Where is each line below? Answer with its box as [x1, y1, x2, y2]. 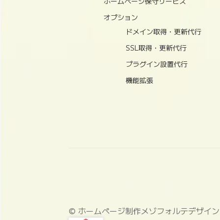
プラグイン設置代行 [126, 59, 188, 69]
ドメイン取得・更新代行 [126, 27, 202, 37]
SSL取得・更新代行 [126, 43, 187, 53]
